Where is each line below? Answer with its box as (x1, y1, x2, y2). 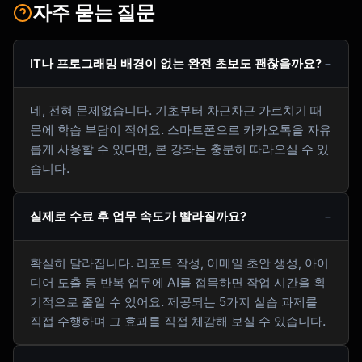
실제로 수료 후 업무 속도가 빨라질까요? (30, 208, 246, 225)
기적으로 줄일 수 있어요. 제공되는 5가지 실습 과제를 (30, 294, 318, 310)
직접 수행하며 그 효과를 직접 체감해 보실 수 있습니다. (30, 314, 326, 330)
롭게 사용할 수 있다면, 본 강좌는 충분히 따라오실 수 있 (30, 141, 329, 158)
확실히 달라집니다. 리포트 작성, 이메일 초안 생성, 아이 (30, 255, 329, 271)
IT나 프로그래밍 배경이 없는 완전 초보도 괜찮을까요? (30, 56, 322, 72)
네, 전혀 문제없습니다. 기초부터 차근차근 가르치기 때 (30, 103, 322, 119)
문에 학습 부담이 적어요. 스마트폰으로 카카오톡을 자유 (30, 122, 331, 138)
